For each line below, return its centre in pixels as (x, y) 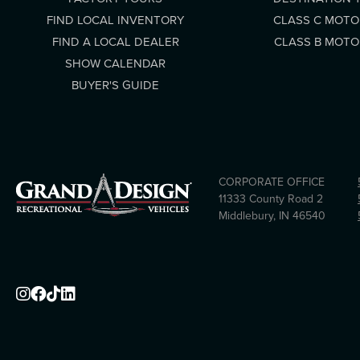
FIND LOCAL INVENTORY (115, 20)
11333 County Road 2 (271, 199)
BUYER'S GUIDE (115, 85)
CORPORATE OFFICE (272, 182)
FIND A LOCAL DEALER (115, 42)
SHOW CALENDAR (115, 63)
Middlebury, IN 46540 (272, 216)
